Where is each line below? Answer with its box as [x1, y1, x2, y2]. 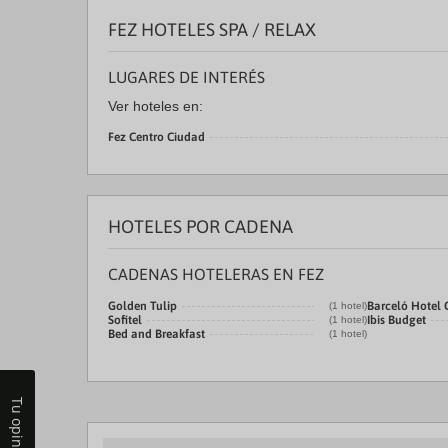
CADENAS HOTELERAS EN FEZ [108, 265, 324, 283]
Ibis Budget [367, 313, 426, 327]
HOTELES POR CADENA [108, 216, 293, 237]
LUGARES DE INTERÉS [108, 68, 265, 86]
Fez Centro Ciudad [108, 130, 205, 144]
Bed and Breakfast [108, 327, 205, 341]
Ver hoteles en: [108, 98, 203, 114]
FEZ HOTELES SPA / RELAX [108, 19, 316, 40]
